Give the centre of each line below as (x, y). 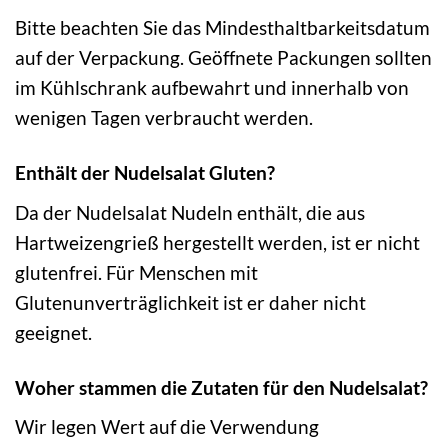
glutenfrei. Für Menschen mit (136, 272)
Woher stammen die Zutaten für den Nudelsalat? (221, 387)
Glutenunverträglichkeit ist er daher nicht (190, 302)
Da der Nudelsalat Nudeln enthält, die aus (190, 212)
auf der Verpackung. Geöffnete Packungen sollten (223, 58)
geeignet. (53, 332)
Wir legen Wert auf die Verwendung (167, 427)
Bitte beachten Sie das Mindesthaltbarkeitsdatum (222, 28)
